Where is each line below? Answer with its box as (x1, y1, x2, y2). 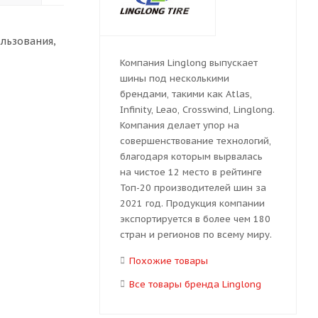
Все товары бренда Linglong (128, 278, 261, 291)
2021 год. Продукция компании (119, 197, 265, 210)
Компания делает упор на (119, 119, 239, 132)
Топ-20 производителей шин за (119, 182, 266, 194)
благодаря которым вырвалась (119, 150, 263, 163)
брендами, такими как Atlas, (119, 88, 252, 101)
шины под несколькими (119, 72, 229, 85)
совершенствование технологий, (119, 135, 271, 148)
